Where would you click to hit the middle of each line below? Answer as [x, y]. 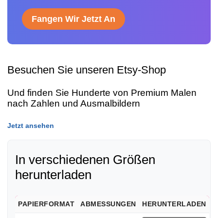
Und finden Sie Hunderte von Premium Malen [102, 92]
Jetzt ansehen [31, 125]
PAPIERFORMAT [46, 204]
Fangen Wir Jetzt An [73, 19]
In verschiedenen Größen [85, 159]
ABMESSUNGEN [108, 204]
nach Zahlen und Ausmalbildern [74, 103]
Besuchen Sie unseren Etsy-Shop [87, 70]
